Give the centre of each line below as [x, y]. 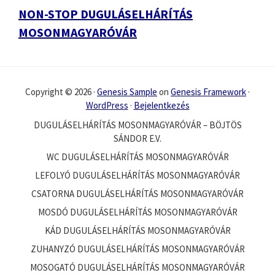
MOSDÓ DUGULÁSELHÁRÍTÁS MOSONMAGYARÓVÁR [137, 212]
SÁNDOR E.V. [137, 138]
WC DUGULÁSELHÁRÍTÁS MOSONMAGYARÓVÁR [137, 157]
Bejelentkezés [161, 105]
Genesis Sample [127, 92]
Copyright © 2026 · [61, 92]
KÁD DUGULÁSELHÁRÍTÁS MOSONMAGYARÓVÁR [137, 230]
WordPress [107, 105]
